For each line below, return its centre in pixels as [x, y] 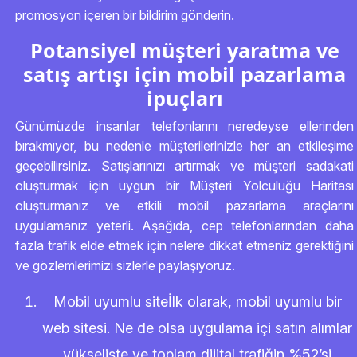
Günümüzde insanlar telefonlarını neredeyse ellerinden [184, 126]
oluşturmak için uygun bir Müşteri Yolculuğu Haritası [184, 186]
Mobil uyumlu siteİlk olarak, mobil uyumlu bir [197, 302]
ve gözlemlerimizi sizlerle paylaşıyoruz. [125, 265]
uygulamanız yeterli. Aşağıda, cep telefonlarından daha [184, 226]
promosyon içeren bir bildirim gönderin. [125, 15]
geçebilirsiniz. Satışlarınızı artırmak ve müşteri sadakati [184, 166]
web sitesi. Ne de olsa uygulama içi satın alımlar [197, 328]
